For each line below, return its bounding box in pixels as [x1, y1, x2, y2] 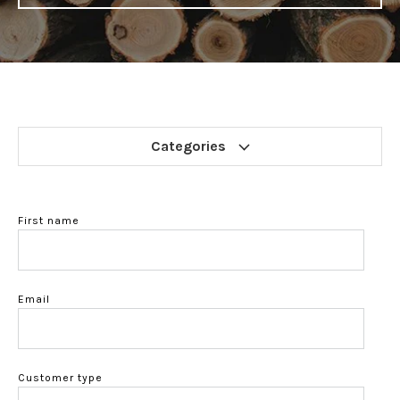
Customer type [18, 371, 103, 384]
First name [18, 214, 79, 227]
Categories [150, 137, 229, 154]
